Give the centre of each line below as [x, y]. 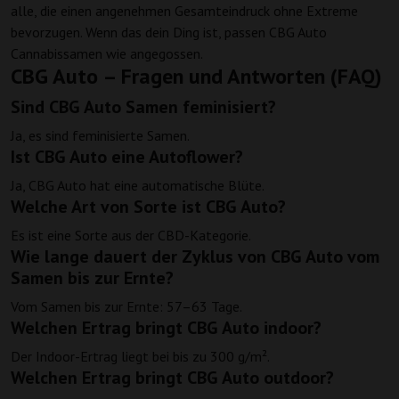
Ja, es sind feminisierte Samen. [100, 136]
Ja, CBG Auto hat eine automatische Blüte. [138, 186]
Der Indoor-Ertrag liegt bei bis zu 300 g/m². [140, 357]
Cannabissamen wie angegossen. [107, 54]
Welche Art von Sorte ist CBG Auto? [148, 207]
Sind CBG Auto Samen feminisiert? [143, 107]
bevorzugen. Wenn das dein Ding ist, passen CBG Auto [169, 33]
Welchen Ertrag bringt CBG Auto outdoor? [172, 378]
